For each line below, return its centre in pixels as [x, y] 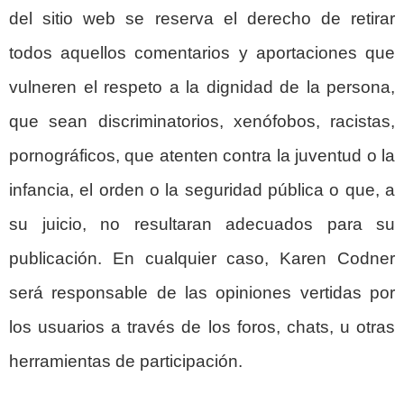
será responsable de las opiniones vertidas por [202, 292]
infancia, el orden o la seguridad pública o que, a [202, 189]
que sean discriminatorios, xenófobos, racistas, [202, 121]
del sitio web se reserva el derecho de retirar [202, 18]
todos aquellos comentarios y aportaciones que [202, 52]
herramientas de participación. [126, 361]
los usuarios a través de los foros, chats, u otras [202, 326]
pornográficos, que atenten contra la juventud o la [202, 155]
